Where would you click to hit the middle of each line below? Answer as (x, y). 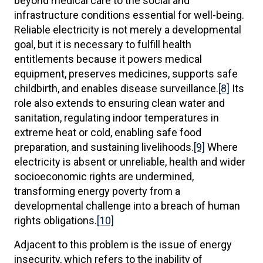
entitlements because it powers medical (108, 59)
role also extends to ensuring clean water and (119, 103)
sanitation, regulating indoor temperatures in (117, 118)
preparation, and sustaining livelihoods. (104, 147)
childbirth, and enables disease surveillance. (116, 88)
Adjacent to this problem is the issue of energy (123, 245)
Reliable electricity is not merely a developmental (128, 30)
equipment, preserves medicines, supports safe (126, 74)
